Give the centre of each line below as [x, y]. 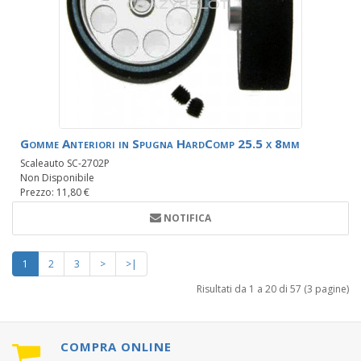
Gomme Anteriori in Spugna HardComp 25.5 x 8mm [160, 144]
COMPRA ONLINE [116, 347]
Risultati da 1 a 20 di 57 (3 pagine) [273, 289]
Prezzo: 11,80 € [55, 193]
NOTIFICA [187, 218]
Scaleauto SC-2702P [65, 164]
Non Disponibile [57, 178]
